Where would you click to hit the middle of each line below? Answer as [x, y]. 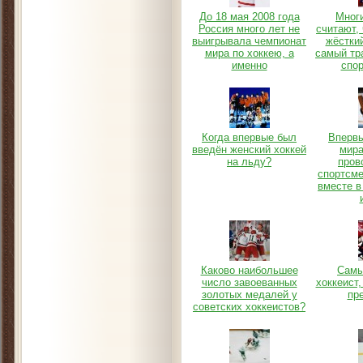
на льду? [249, 162]
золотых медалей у [249, 295]
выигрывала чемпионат [249, 41]
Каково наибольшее [249, 270]
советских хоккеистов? [249, 307]
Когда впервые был [249, 137]
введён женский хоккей [249, 149]
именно [249, 65]
